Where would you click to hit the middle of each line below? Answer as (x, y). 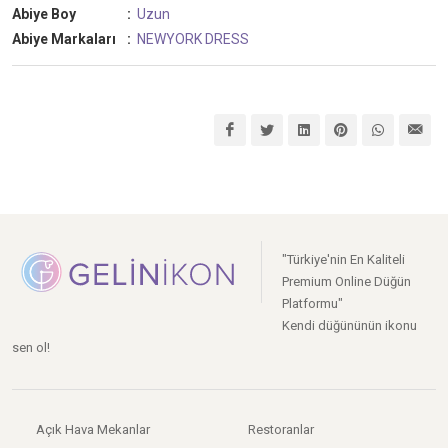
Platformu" (312, 303)
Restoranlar (281, 429)
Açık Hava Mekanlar (93, 429)
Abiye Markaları (64, 38)
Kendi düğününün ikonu (349, 325)
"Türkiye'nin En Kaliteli (343, 259)
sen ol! (31, 347)
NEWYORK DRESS (193, 38)
